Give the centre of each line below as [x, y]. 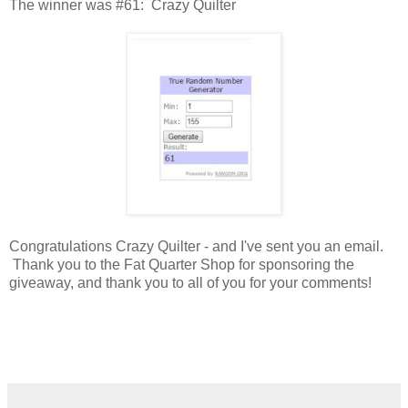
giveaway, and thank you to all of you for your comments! [190, 282]
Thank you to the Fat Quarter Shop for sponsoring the [182, 264]
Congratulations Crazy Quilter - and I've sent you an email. [196, 246]
